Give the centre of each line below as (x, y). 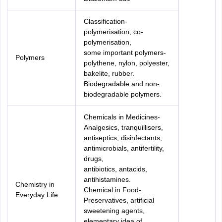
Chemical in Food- (112, 190)
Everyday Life (36, 195)
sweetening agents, (114, 211)
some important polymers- (125, 53)
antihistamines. (107, 179)
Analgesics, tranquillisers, (123, 127)
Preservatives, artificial (119, 200)
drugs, (93, 159)
